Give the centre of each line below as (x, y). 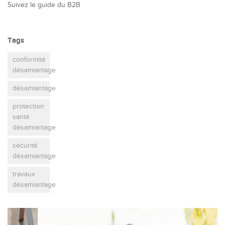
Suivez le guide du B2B (44, 5)
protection (28, 106)
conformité (29, 60)
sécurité (25, 146)
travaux (24, 174)
